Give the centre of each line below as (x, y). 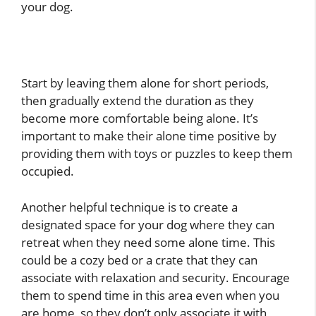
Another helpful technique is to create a (129, 207)
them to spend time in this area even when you (150, 295)
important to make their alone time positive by (149, 136)
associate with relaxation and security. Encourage (156, 277)
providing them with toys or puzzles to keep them (157, 154)
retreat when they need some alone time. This (148, 242)
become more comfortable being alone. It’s (140, 119)
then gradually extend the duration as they (138, 101)
